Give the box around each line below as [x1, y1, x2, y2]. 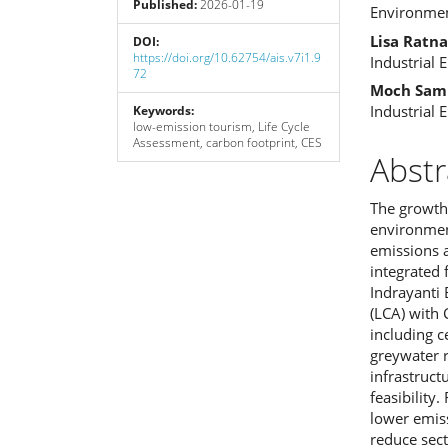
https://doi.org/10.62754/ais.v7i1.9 [133, 48, 321, 66]
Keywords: [133, 101, 194, 119]
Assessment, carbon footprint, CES [133, 133, 322, 151]
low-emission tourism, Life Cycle [133, 117, 310, 135]
